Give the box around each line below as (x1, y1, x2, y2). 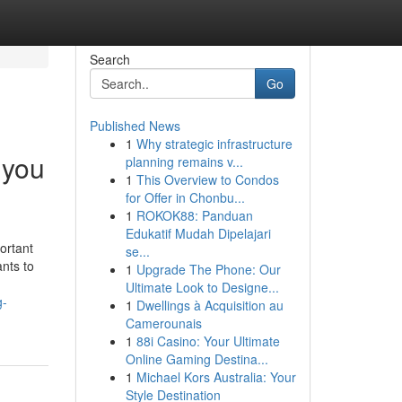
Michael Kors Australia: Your (135, 368, 296, 386)
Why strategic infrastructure (135, 135, 293, 153)
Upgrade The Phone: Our (135, 260, 281, 278)
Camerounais (125, 314, 202, 332)
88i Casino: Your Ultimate (135, 332, 280, 350)
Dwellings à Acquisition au (135, 296, 284, 314)
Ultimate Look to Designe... (125, 278, 279, 296)
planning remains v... (125, 153, 243, 170)
